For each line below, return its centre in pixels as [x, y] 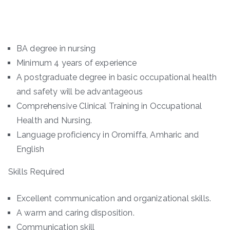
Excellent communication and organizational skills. [114, 198]
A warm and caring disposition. [75, 213]
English [31, 149]
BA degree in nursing [56, 48]
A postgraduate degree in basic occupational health [117, 77]
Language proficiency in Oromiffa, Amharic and [108, 135]
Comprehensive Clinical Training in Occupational [109, 106]
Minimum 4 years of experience [77, 63]
